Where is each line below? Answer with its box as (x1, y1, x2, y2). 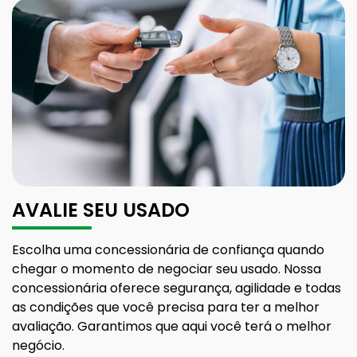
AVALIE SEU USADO (12, 197, 190, 224)
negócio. (12, 336, 65, 355)
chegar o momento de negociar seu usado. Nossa (12, 260, 321, 279)
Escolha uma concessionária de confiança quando (12, 241, 324, 260)
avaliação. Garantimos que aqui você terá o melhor (12, 317, 331, 336)
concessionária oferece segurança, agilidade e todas (12, 279, 341, 298)
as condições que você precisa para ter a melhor (12, 298, 320, 317)
